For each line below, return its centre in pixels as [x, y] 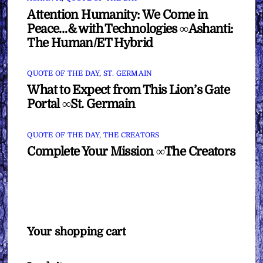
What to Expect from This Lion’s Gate [128, 90]
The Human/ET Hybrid [90, 43]
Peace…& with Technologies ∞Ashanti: [130, 28]
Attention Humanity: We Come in [118, 14]
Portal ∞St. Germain [81, 104]
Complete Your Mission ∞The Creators [131, 151]
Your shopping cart [76, 232]
